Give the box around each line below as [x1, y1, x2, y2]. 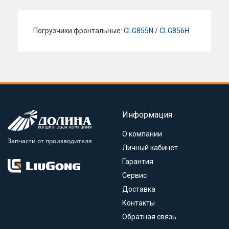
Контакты [122, 199, 155, 207]
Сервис [122, 171, 147, 179]
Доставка [122, 185, 155, 193]
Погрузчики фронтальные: [33, 27, 124, 35]
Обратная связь [122, 213, 176, 221]
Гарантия [122, 157, 153, 166]
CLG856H [159, 27, 189, 35]
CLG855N [124, 27, 153, 35]
